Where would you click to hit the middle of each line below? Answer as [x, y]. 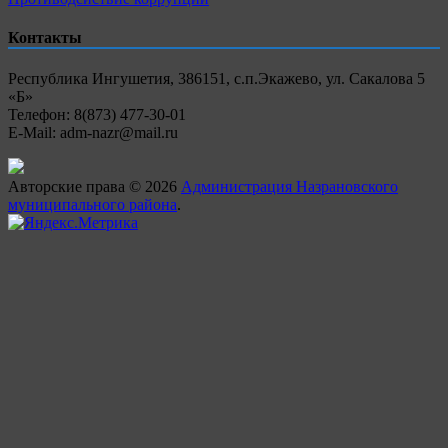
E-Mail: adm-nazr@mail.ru [93, 133]
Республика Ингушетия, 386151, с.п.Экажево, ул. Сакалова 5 [216, 79]
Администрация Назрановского [289, 187]
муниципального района [92, 205]
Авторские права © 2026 [94, 187]
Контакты [45, 38]
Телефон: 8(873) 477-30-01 [97, 115]
